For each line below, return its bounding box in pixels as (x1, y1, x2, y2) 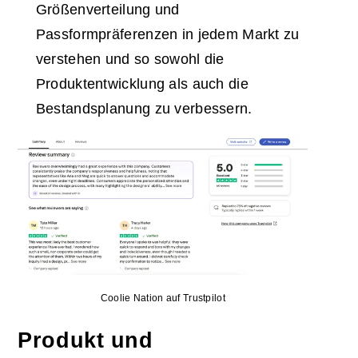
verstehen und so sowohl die (35, 50, 225, 67)
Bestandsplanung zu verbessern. (35, 100, 253, 117)
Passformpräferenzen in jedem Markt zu (35, 26, 300, 42)
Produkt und (18, 328, 153, 353)
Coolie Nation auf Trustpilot (100, 292, 225, 304)
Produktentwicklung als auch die (35, 75, 249, 92)
